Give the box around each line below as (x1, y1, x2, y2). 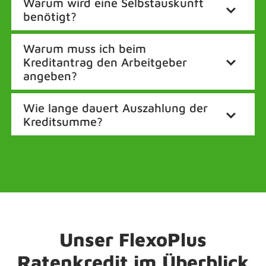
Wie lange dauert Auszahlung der (23, 100, 208, 115)
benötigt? (23, 9, 77, 23)
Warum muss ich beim (23, 41, 146, 55)
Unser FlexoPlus (59, 228, 207, 251)
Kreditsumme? (23, 114, 103, 128)
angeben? (23, 68, 77, 83)
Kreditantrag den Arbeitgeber (23, 55, 187, 69)
